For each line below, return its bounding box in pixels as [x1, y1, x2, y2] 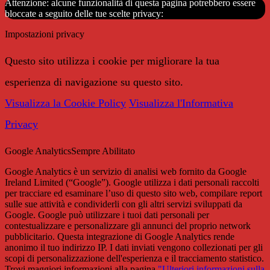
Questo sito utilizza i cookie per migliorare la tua [5, 54, 219, 67]
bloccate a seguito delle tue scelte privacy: [5, 8, 163, 19]
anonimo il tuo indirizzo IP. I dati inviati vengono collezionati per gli [5, 242, 263, 253]
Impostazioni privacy [5, 28, 84, 39]
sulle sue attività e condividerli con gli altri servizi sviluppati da [5, 198, 242, 209]
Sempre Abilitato [71, 145, 135, 156]
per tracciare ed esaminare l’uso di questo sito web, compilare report [5, 187, 262, 198]
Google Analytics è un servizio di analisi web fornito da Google [5, 166, 246, 177]
